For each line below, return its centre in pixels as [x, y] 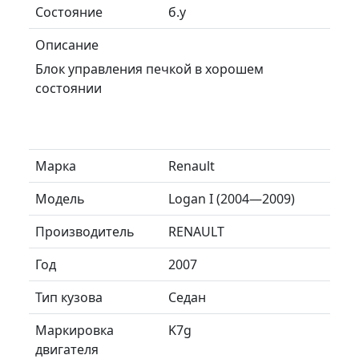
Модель [60, 198]
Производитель [85, 231]
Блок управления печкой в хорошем [149, 69]
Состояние [69, 12]
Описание [67, 44]
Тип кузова [69, 297]
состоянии [69, 88]
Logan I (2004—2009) [232, 198]
